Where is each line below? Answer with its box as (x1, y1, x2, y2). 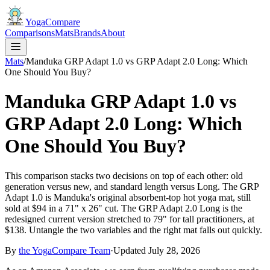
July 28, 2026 (148, 245, 200, 256)
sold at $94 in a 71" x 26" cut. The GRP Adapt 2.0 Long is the (5, 202, 242, 213)
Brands (74, 28, 101, 38)
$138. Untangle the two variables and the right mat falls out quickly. (5, 224, 262, 235)
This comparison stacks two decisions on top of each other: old (5, 170, 243, 181)
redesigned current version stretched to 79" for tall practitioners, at (5, 213, 254, 224)
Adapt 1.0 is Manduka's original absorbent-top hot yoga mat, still (5, 192, 251, 202)
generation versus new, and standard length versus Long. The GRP (5, 181, 259, 192)
